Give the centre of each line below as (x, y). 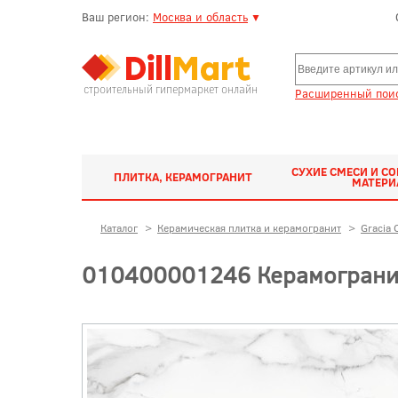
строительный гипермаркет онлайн (171, 89)
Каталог (119, 227)
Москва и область (200, 17)
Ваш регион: (117, 17)
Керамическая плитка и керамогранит (249, 227)
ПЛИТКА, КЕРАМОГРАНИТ (183, 177)
